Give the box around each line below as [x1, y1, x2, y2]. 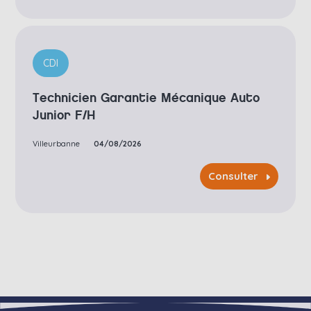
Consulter [208, 169, 258, 183]
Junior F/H [33, 108, 96, 124]
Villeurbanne [33, 139, 81, 149]
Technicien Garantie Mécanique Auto [33, 90, 260, 106]
